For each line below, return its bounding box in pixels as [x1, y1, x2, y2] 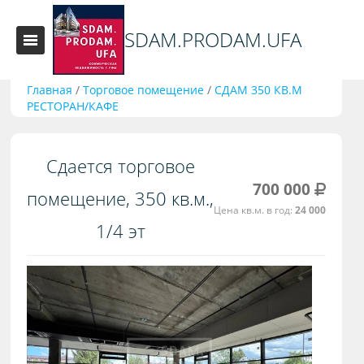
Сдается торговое [45, 154, 195, 178]
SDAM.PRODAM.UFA [124, 26, 301, 53]
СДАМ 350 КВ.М [214, 82, 303, 97]
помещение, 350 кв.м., [27, 186, 214, 210]
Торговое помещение [83, 82, 205, 97]
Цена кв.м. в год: [214, 202, 296, 217]
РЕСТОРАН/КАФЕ [27, 98, 119, 114]
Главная [27, 82, 73, 97]
